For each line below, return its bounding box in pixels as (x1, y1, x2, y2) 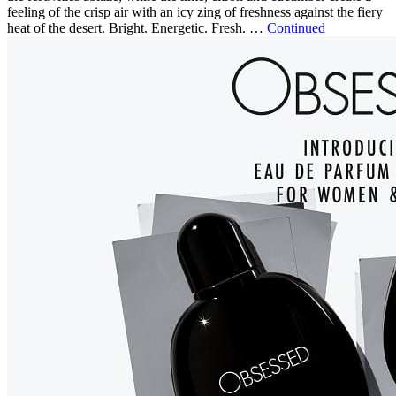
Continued (267, 20, 325, 36)
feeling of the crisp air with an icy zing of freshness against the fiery (7, 4, 383, 20)
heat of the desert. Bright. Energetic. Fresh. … (7, 20, 267, 36)
